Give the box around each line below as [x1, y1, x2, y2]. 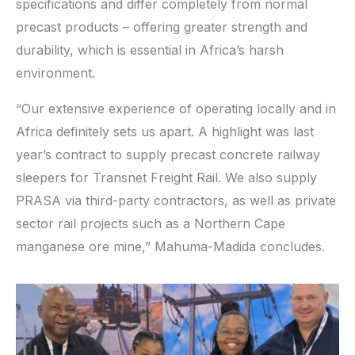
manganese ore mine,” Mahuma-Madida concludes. [16, 238, 325, 254]
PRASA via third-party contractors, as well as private [16, 192, 336, 208]
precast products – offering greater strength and [16, 18, 307, 35]
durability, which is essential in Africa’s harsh [16, 41, 284, 58]
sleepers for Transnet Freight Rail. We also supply [16, 169, 317, 185]
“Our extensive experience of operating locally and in [16, 100, 336, 116]
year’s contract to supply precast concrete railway [16, 146, 320, 162]
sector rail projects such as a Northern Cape [16, 215, 285, 231]
